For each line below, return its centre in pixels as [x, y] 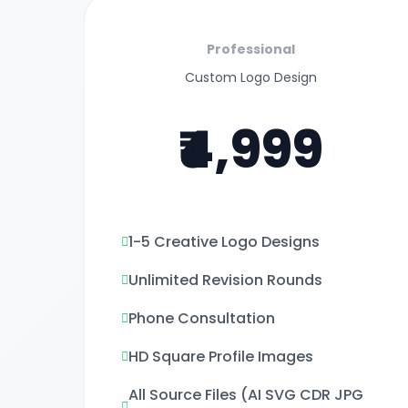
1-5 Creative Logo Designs [224, 242]
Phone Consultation [202, 318]
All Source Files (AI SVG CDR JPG [246, 395]
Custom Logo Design [250, 77]
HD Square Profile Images [221, 357]
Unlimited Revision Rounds [225, 280]
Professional [250, 49]
